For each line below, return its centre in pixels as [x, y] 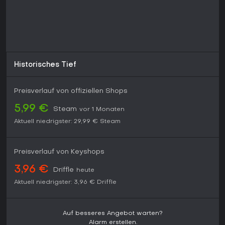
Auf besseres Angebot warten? [113, 214]
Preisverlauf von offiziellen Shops [71, 91]
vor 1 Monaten [102, 110]
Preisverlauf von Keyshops [59, 152]
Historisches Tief [45, 65]
